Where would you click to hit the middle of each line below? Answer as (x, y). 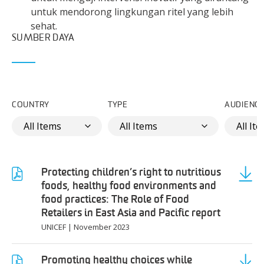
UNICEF (54, 227)
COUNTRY (31, 105)
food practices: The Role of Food (115, 199)
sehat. (44, 26)
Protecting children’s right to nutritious (131, 172)
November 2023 (102, 227)
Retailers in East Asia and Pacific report (131, 213)
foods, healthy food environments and (129, 186)
